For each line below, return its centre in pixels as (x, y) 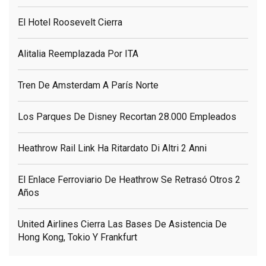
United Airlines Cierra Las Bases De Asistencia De (122, 224)
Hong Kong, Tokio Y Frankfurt (77, 237)
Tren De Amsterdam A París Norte (88, 85)
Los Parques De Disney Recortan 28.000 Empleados (127, 116)
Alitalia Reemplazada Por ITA (78, 53)
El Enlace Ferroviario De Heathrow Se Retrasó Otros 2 (129, 179)
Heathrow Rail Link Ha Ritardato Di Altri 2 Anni (112, 148)
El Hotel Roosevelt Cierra (70, 22)
